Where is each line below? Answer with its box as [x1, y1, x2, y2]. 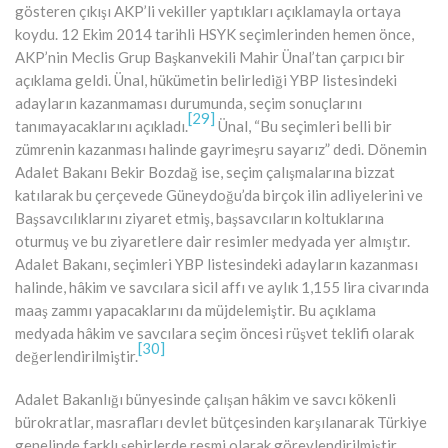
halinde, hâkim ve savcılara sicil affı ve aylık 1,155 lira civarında [15, 277, 429, 296]
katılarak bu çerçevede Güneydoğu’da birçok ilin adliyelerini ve [15, 185, 423, 204]
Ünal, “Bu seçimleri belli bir [215, 116, 392, 135]
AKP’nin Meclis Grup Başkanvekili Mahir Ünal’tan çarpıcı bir [15, 47, 405, 66]
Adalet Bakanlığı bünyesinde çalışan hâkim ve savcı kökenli [15, 389, 396, 408]
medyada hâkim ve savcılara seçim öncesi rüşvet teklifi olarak [15, 323, 414, 342]
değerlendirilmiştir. [15, 346, 138, 365]
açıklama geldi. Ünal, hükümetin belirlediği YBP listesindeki [15, 70, 397, 89]
